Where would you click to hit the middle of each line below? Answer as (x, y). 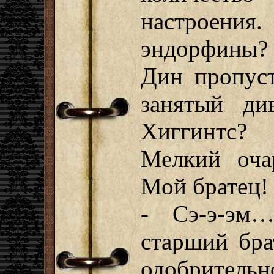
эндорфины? (204, 48)
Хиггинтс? (194, 131)
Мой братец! (205, 186)
